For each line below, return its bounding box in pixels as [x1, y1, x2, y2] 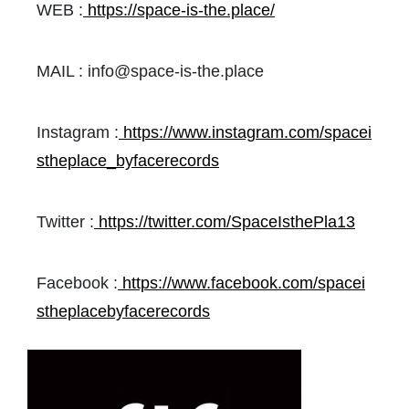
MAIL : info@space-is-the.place [37, 62, 264, 80]
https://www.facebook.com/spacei [122, 274, 365, 292]
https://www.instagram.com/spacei [123, 123, 372, 142]
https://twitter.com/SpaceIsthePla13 [99, 213, 355, 231]
